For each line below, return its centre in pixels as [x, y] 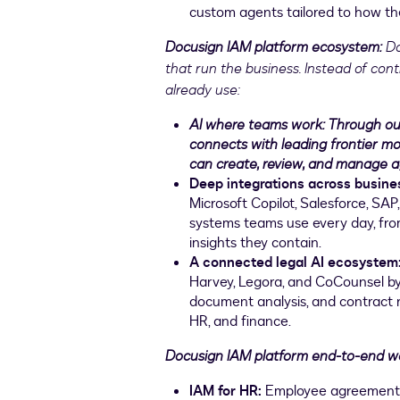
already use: [203, 90]
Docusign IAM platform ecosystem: [276, 47]
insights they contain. [255, 243]
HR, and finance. [240, 321]
